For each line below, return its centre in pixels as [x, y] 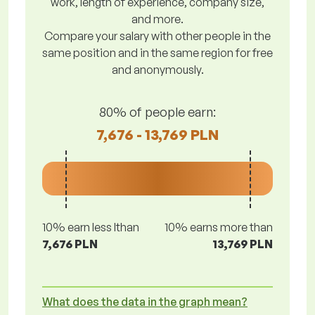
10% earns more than [219, 227]
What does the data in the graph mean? [145, 302]
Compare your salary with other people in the [157, 36]
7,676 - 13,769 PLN [157, 134]
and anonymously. [157, 70]
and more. [157, 19]
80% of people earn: [157, 111]
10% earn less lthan [91, 227]
